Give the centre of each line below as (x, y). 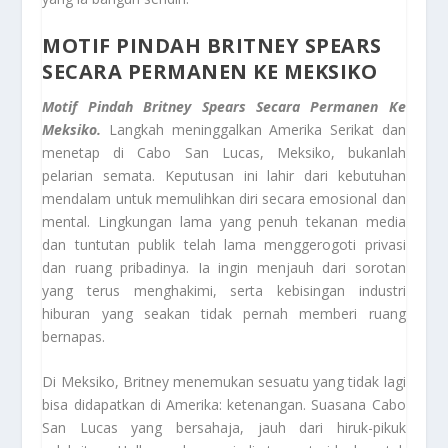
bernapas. (74, 336)
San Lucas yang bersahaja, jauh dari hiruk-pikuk (224, 427)
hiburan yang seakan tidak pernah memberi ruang (224, 313)
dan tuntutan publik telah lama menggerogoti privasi (224, 244)
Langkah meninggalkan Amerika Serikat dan (257, 129)
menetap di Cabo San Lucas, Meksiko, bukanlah (224, 152)
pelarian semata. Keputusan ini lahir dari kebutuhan (224, 175)
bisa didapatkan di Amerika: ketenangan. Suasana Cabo (224, 404)
